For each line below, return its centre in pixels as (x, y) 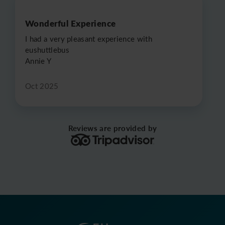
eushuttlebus (47, 50)
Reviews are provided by (113, 128)
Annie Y (38, 61)
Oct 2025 (42, 86)
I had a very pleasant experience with (89, 39)
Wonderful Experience (71, 23)
